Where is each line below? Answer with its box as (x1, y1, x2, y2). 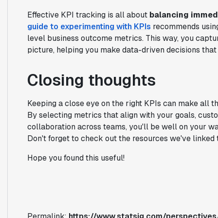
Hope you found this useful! (27, 152, 125, 163)
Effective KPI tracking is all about (27, 9, 149, 20)
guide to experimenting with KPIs (27, 21, 151, 32)
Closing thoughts (27, 70, 156, 90)
